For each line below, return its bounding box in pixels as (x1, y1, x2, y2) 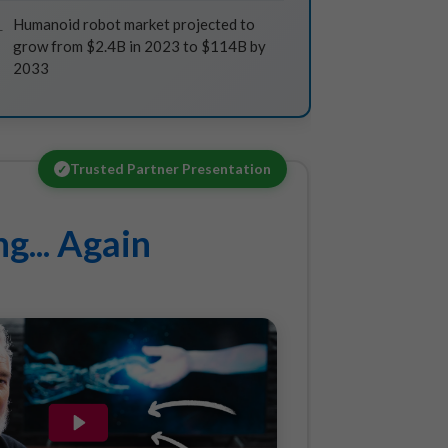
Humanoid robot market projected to (13, 15, 255, 33)
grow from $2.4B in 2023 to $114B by (13, 37, 266, 55)
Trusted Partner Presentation (70, 160, 271, 177)
